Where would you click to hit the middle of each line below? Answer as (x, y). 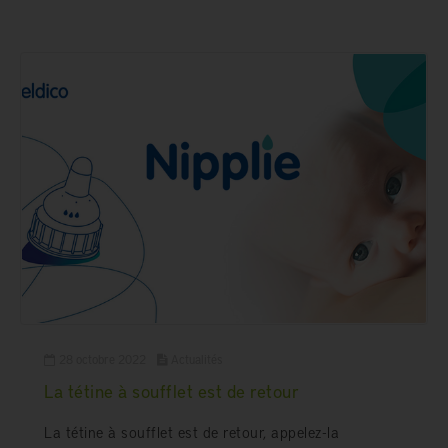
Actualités (196, 358)
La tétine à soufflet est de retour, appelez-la (191, 432)
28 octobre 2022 (102, 358)
